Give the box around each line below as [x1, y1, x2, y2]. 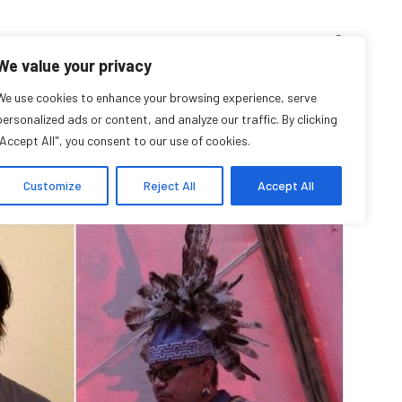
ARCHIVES [111, 32, 166, 48]
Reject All [143, 178, 196, 193]
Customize [22, 178, 82, 193]
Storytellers [127, 144, 357, 197]
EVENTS [189, 32, 235, 48]
